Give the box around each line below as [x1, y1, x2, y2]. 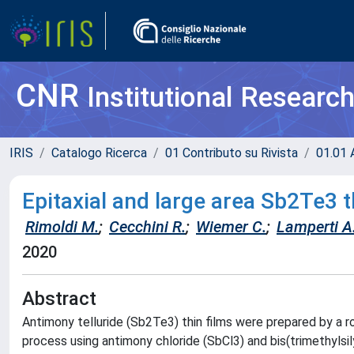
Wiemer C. [196, 217, 266, 236]
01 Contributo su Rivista [165, 145, 298, 160]
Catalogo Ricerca [51, 145, 147, 160]
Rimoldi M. [25, 217, 99, 236]
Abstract [22, 288, 96, 310]
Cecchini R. [109, 217, 186, 236]
